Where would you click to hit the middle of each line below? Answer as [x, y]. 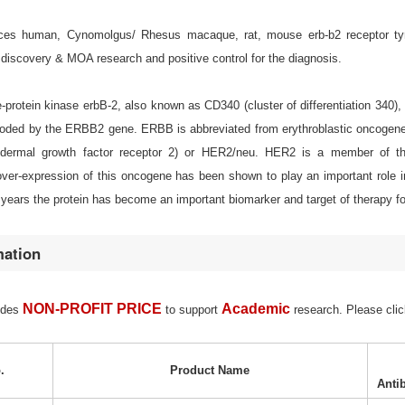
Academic [255, 309]
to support [193, 310]
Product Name [210, 371]
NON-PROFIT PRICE [92, 309]
